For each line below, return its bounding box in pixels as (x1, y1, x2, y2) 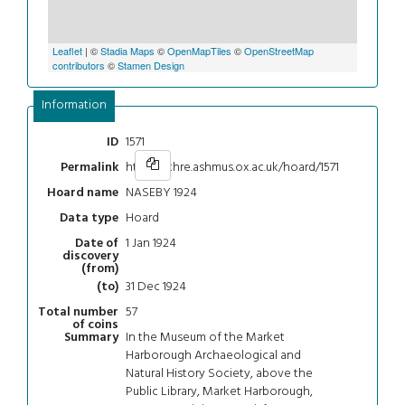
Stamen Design (118, 57, 185, 72)
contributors (52, 57, 106, 72)
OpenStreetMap (244, 42, 315, 58)
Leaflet (52, 42, 83, 58)
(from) (81, 259, 118, 280)
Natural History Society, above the (125, 363, 313, 384)
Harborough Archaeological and (125, 344, 301, 366)
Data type (60, 208, 118, 230)
